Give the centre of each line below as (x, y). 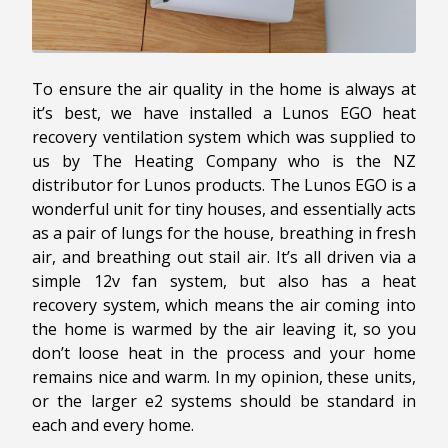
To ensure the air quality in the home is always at (224, 89)
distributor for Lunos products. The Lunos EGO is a (224, 185)
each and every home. (113, 425)
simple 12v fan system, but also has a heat (224, 281)
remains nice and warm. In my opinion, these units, (224, 377)
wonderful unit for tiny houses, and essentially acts (224, 209)
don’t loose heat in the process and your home (224, 353)
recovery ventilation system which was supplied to (224, 137)
